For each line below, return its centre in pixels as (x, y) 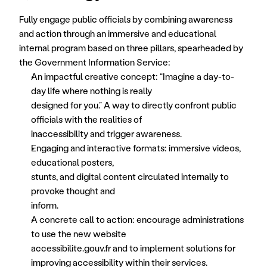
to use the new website (79, 234)
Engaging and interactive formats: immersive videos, (136, 148)
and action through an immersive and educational (118, 33)
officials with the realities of (86, 119)
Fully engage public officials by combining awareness (126, 19)
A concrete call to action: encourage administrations (137, 219)
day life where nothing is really (91, 91)
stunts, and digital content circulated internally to (130, 176)
